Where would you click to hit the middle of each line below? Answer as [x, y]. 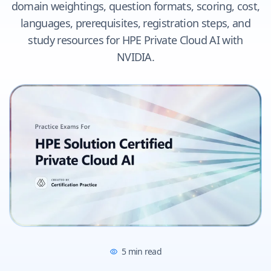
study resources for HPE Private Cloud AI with [135, 40]
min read [144, 251]
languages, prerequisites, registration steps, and [135, 23]
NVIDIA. [135, 57]
